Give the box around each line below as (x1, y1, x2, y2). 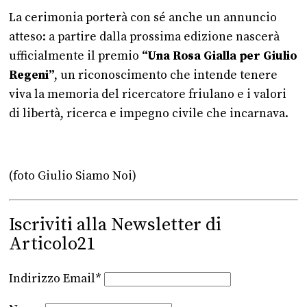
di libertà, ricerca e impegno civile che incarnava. (9, 106, 288, 121)
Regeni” (9, 67, 54, 83)
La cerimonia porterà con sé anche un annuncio (9, 10, 277, 25)
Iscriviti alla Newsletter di (9, 213, 221, 236)
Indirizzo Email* (9, 271, 104, 286)
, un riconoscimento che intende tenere (54, 67, 278, 83)
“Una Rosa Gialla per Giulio (142, 48, 297, 64)
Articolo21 (9, 232, 95, 256)
